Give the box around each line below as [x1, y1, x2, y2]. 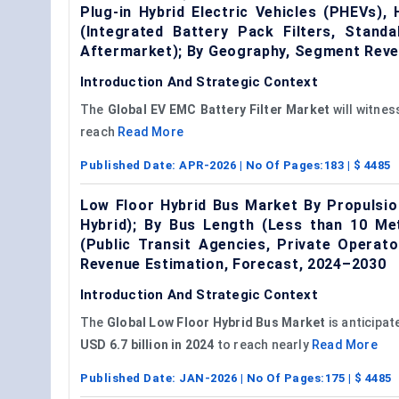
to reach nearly [214, 337, 313, 352]
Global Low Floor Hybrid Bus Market [106, 314, 326, 330]
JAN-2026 [179, 370, 237, 385]
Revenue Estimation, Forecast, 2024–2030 [80, 255, 387, 273]
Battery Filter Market [199, 102, 330, 117]
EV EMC [150, 102, 197, 117]
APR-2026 [179, 158, 236, 172]
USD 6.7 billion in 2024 [80, 337, 215, 352]
